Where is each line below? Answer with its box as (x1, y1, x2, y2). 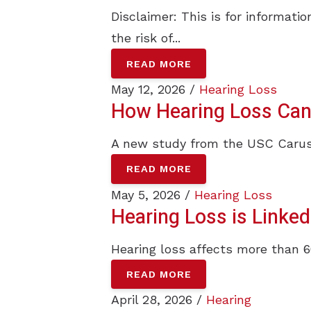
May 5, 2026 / (111, 187, 194, 202)
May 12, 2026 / (111, 82, 199, 97)
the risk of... (111, 31, 180, 46)
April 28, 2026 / (111, 292, 206, 308)
